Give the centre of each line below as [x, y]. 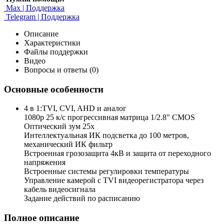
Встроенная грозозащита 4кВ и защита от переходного [117, 153]
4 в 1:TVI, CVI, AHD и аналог [75, 108]
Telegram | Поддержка [42, 16]
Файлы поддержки [56, 51]
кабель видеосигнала [60, 189]
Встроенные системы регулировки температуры [106, 171]
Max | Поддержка [34, 7]
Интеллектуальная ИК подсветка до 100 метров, [106, 135]
